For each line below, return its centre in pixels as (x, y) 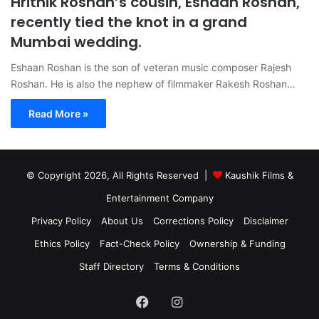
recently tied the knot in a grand (129, 22)
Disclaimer (266, 221)
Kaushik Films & (259, 176)
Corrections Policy (193, 221)
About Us (122, 221)
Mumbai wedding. (76, 42)
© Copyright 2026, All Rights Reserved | (119, 176)
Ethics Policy (62, 244)
